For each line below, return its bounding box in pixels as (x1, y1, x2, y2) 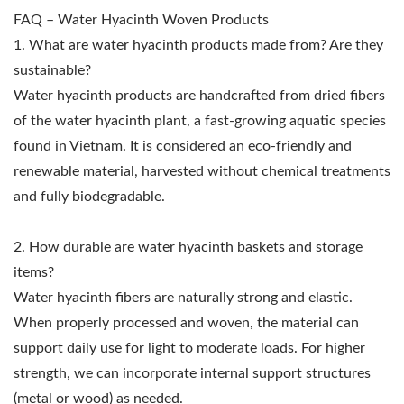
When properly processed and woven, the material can (14, 316, 359, 331)
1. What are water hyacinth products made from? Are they (14, 38, 383, 53)
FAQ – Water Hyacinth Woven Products (14, 13, 269, 28)
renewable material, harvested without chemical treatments (14, 164, 390, 179)
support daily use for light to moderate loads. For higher (14, 341, 365, 356)
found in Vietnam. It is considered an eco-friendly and (14, 139, 352, 154)
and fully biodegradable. (14, 189, 165, 205)
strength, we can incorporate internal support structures (14, 366, 371, 381)
